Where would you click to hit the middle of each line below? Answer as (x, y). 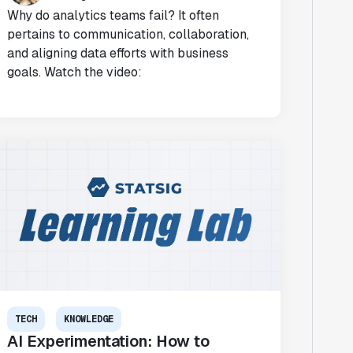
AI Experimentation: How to (109, 341)
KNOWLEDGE (89, 319)
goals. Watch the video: (75, 72)
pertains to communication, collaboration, (128, 34)
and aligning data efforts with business (118, 53)
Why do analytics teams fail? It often (113, 15)
